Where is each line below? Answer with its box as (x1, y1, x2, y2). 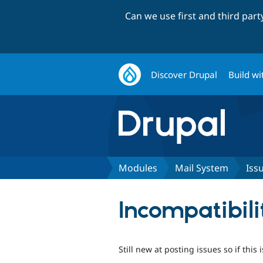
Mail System (175, 161, 228, 174)
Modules (119, 161, 157, 174)
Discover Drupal (151, 68, 218, 80)
